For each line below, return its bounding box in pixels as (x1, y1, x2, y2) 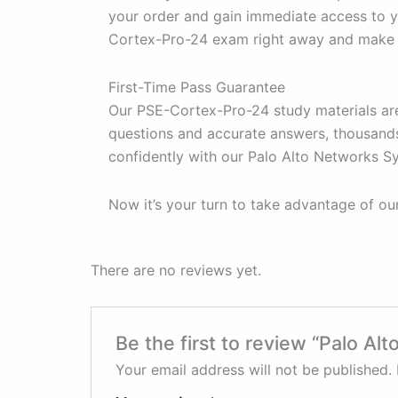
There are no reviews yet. (91, 261, 261, 280)
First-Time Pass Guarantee (108, 78, 285, 97)
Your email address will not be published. (115, 360, 392, 378)
